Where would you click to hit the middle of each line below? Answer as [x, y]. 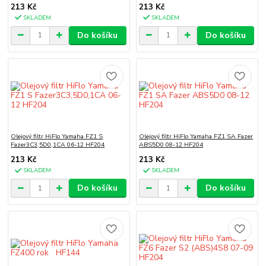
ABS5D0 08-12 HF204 [171, 145]
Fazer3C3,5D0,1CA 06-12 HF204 [58, 145]
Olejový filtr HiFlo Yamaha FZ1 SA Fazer [196, 137]
